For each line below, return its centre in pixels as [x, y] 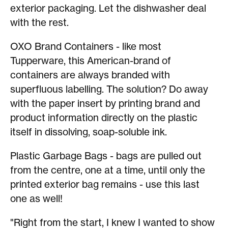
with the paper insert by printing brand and [105, 104]
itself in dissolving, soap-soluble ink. [89, 132]
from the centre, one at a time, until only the [108, 170]
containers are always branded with [90, 75]
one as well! [36, 199]
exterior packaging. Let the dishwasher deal [108, 8]
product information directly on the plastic [104, 118]
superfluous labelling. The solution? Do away [109, 89]
